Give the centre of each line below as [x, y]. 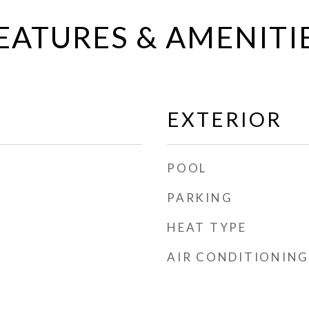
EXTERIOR [225, 119]
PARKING [200, 198]
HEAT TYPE [207, 227]
